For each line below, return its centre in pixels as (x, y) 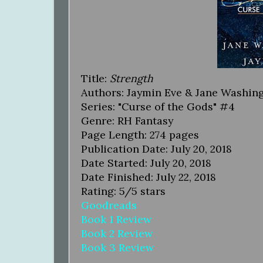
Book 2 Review (117, 233)
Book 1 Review (116, 219)
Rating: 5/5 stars (123, 191)
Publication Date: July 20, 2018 (156, 149)
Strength (131, 78)
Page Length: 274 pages (140, 134)
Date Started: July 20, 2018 (146, 163)
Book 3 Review (117, 247)
